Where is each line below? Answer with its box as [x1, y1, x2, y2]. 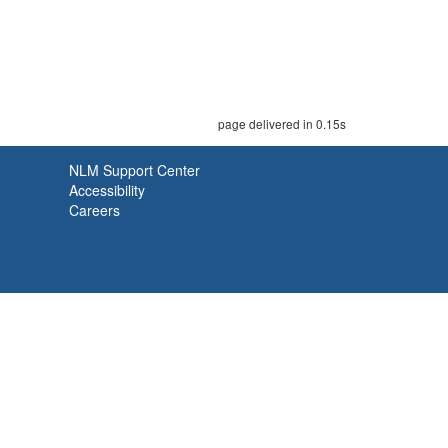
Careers [69, 200, 120, 220]
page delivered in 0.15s [218, 115, 346, 132]
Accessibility [69, 180, 145, 200]
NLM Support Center [69, 160, 200, 180]
